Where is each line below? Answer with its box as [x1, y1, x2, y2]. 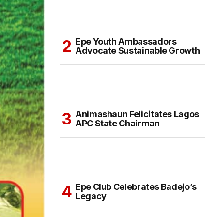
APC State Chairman [76, 118, 160, 129]
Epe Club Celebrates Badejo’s [76, 182, 197, 192]
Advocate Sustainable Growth [76, 46, 200, 56]
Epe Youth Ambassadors [76, 36, 177, 47]
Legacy [76, 191, 107, 201]
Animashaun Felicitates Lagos [76, 109, 199, 120]
